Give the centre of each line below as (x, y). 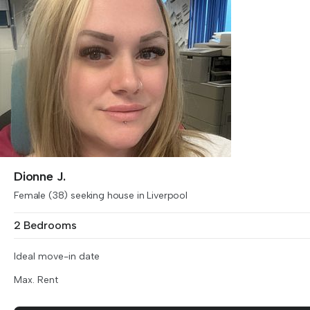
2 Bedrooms (45, 225)
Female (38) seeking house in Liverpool (101, 195)
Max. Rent (36, 280)
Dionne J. (40, 176)
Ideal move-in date (57, 256)
